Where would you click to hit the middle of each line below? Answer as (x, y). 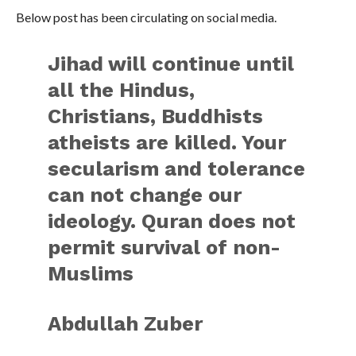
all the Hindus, (122, 89)
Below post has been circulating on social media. (146, 17)
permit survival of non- (164, 247)
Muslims (91, 273)
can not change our (145, 194)
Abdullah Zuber (126, 323)
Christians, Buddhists (156, 116)
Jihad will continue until (171, 63)
